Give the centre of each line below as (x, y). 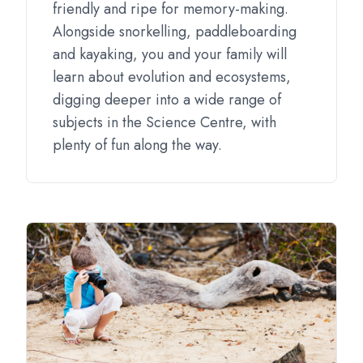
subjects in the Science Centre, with (164, 122)
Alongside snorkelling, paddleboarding (175, 32)
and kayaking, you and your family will (170, 54)
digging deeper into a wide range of (167, 100)
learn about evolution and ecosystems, (172, 77)
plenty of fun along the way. (137, 145)
